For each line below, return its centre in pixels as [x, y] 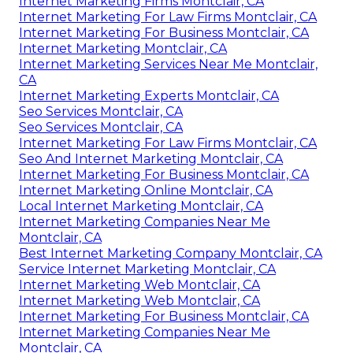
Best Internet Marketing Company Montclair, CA [171, 253]
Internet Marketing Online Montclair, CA [146, 190]
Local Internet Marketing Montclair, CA [141, 206]
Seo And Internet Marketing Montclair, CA [151, 158]
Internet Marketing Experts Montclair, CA [149, 95]
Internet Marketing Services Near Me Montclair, [168, 64]
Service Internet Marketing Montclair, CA [147, 269]
